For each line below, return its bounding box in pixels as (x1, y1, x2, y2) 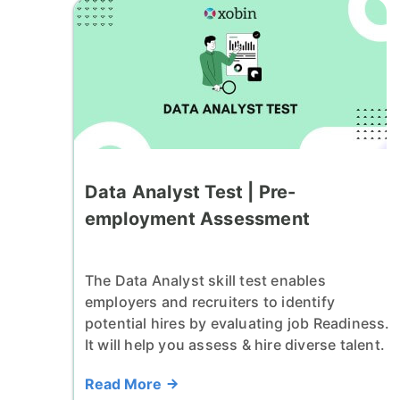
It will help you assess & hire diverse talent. (84, 335, 385, 354)
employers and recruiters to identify (84, 292, 335, 311)
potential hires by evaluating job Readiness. (84, 313, 390, 332)
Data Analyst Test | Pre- (84, 180, 296, 203)
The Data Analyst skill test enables (84, 271, 326, 289)
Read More (84, 374, 165, 393)
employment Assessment (84, 207, 310, 229)
